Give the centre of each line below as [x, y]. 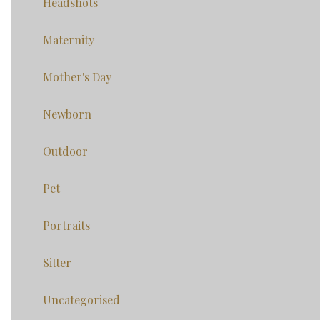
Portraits [66, 226]
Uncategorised [81, 300]
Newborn [67, 114]
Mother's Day [77, 77]
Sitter [57, 263]
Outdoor [65, 151]
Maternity [69, 40]
